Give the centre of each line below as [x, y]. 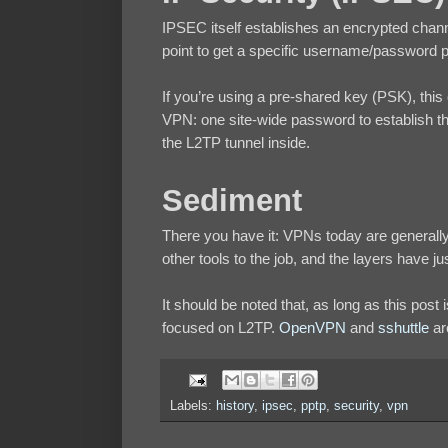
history [235, 406]
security [356, 406]
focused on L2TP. [220, 328]
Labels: [193, 406]
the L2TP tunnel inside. [236, 143]
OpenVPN [312, 328]
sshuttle [403, 328]
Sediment [232, 201]
